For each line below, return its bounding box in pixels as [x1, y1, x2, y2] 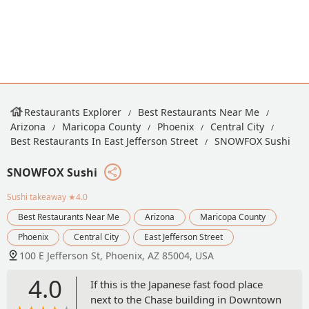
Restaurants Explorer [24, 106, 121, 119]
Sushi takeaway [7, 190, 66, 203]
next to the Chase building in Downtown [90, 292, 281, 306]
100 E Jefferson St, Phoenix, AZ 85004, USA [19, 248, 214, 262]
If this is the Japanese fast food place [90, 277, 263, 291]
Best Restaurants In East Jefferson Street [10, 134, 198, 148]
